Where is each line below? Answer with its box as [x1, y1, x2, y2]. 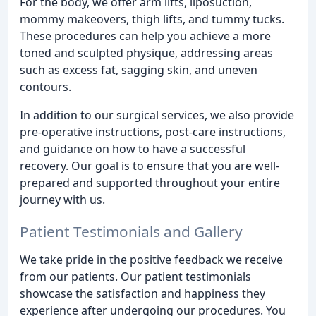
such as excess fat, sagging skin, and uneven [20, 61, 257, 78]
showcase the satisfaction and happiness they [20, 285, 265, 301]
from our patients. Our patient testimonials [20, 268, 251, 284]
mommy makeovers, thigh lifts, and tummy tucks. [20, 11, 284, 27]
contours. [20, 78, 71, 95]
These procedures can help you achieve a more [20, 28, 271, 44]
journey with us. [20, 191, 105, 207]
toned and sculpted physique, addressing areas [20, 44, 273, 61]
